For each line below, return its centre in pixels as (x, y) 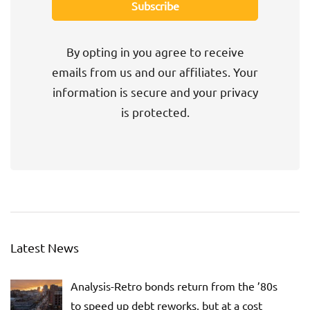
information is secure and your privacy (155, 92)
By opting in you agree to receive (155, 52)
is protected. (155, 112)
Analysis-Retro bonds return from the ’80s (174, 286)
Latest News (45, 248)
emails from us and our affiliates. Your (155, 72)
